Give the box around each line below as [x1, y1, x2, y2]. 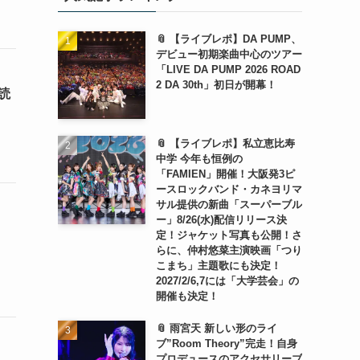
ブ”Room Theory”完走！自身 [155, 337, 297, 350]
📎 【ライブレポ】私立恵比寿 [155, 137, 295, 150]
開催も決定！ [155, 290, 219, 303]
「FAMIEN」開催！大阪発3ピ [155, 168, 295, 181]
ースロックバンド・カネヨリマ [155, 183, 302, 196]
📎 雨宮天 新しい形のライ [155, 322, 277, 335]
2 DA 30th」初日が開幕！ [155, 79, 276, 91]
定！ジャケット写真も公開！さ [155, 229, 302, 242]
